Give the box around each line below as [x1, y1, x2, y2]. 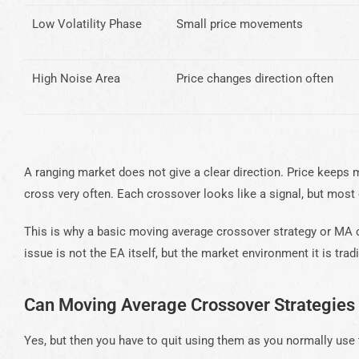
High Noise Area [32, 71, 120, 86]
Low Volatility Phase [32, 16, 142, 31]
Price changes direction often [176, 71, 333, 86]
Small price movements [176, 16, 303, 31]
